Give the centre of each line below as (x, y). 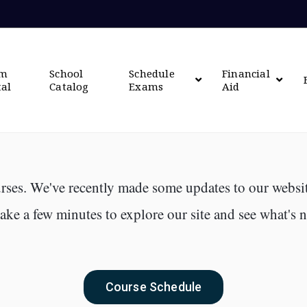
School (66, 73)
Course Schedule (153, 286)
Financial (246, 73)
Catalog (69, 86)
